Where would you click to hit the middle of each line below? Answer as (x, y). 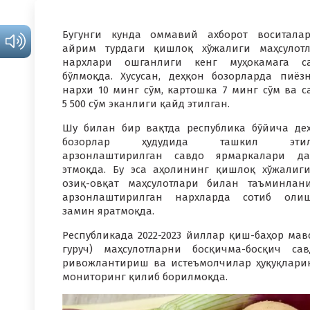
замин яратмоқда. (108, 211)
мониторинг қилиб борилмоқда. (145, 277)
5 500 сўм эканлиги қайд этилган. (146, 104)
